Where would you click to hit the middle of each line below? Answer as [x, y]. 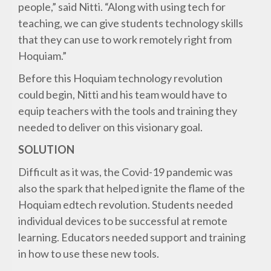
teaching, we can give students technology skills [131, 23]
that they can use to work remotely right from [125, 40]
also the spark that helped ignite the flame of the [132, 188]
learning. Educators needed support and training [132, 237]
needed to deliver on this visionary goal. [111, 127]
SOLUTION [47, 150]
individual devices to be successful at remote [123, 221]
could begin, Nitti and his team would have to [123, 95]
